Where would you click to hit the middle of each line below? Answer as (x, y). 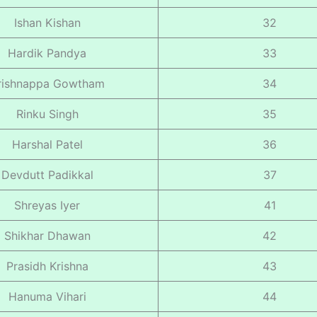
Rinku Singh (47, 114)
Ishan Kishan (47, 22)
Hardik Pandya (47, 53)
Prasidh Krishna (47, 266)
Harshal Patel (47, 144)
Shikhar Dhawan (47, 235)
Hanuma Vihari (47, 296)
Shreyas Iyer (47, 205)
